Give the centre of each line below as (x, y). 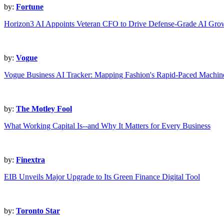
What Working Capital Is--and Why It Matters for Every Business (107, 126)
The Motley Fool (44, 109)
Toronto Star (38, 211)
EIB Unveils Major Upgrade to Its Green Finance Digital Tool (102, 177)
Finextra (30, 160)
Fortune (30, 7)
